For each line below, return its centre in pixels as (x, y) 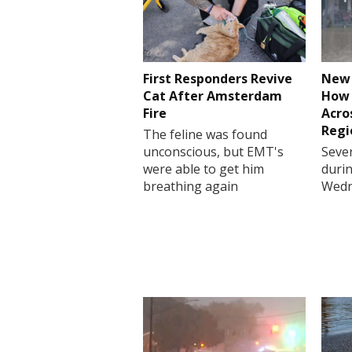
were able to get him (203, 169)
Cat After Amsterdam (213, 95)
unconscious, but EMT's (213, 151)
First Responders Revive (218, 78)
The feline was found (205, 134)
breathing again (191, 186)
